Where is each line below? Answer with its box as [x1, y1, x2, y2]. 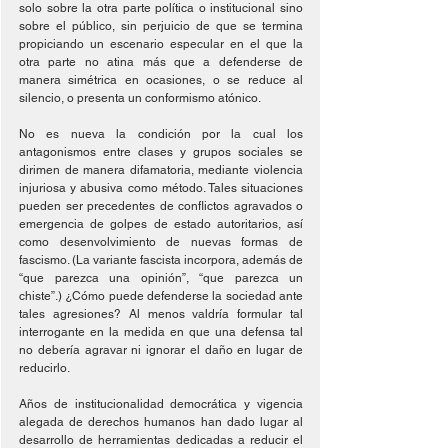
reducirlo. [19, 361, 70, 375]
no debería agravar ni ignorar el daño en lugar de [19, 343, 303, 357]
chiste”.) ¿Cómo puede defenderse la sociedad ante [19, 289, 303, 303]
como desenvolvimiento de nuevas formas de [19, 235, 303, 249]
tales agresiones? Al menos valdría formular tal [19, 307, 303, 321]
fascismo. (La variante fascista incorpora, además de [19, 253, 303, 267]
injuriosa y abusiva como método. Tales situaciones [19, 181, 303, 195]
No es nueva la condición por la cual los [19, 127, 303, 141]
